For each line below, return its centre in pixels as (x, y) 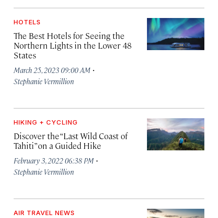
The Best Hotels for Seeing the (69, 36)
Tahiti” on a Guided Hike (57, 145)
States (25, 55)
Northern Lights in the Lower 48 (73, 45)
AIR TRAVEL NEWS (44, 213)
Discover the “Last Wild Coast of (71, 136)
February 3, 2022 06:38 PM (54, 160)
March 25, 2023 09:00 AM (52, 70)
